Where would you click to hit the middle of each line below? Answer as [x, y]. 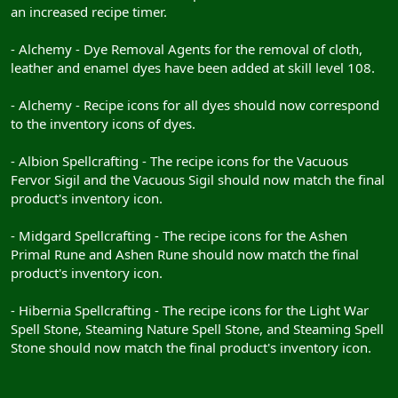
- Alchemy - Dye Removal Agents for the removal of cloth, [187, 48]
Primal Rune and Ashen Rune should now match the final [185, 254]
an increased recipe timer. [89, 11]
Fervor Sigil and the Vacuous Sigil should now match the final [198, 179]
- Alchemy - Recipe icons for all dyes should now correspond [195, 104]
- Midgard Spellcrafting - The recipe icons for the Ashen [179, 235]
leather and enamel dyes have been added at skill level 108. [193, 67]
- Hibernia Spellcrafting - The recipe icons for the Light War [190, 310]
